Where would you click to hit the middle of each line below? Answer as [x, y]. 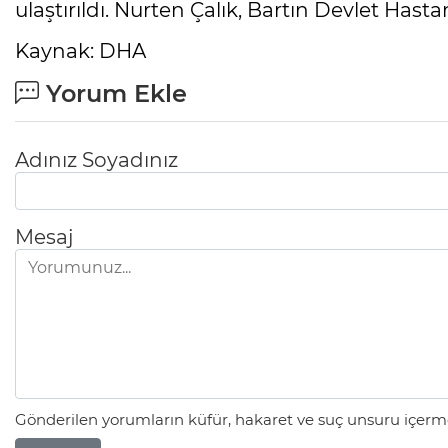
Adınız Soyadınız [96, 159]
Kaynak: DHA [80, 50]
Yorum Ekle [113, 93]
